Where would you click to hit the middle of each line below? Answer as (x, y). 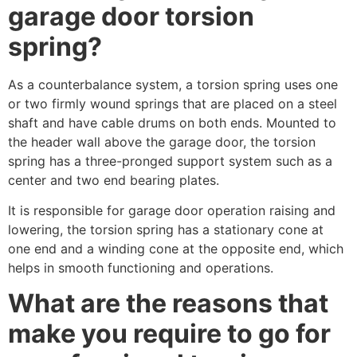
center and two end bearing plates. (114, 180)
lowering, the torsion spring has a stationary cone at (166, 230)
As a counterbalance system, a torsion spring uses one (173, 84)
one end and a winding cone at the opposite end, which (176, 249)
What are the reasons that (168, 304)
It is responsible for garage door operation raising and (172, 211)
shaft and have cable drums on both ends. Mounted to (172, 122)
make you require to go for (169, 334)
